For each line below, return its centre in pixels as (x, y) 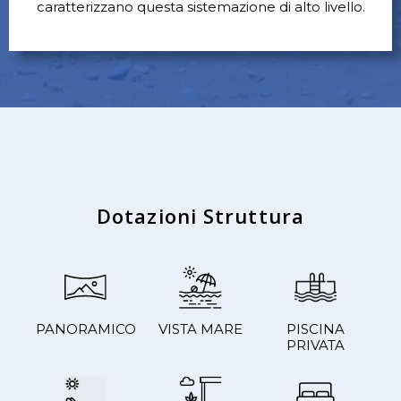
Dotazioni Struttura (200, 216)
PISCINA (315, 328)
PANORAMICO (85, 328)
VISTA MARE (200, 328)
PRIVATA (315, 345)
